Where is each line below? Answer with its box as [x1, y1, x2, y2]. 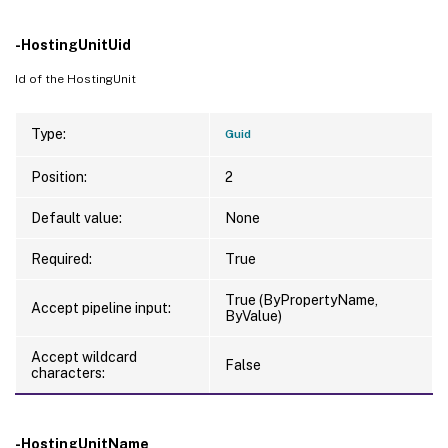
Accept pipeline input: [31, 299, 171, 316]
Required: [31, 250, 92, 267]
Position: [31, 168, 87, 185]
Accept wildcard [31, 348, 137, 365]
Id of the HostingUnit [15, 71, 136, 86]
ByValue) [225, 307, 282, 324]
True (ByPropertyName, [225, 291, 378, 308]
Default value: [31, 209, 122, 226]
